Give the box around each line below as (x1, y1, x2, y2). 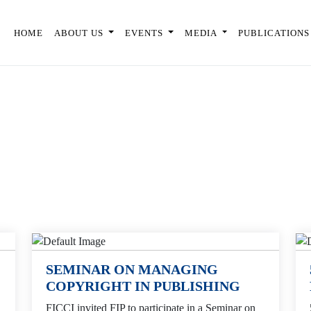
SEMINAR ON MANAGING (46, 262, 218, 278)
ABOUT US (54, 27, 106, 38)
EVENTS (125, 27, 167, 38)
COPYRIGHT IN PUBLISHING (46, 278, 240, 294)
